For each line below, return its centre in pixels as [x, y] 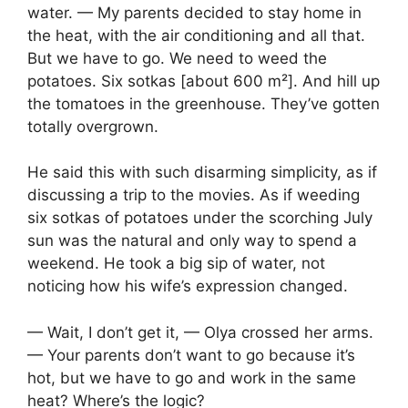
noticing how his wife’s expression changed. [188, 286]
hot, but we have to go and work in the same [192, 377]
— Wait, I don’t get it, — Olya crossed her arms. [200, 332]
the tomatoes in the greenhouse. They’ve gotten [204, 103]
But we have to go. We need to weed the [177, 58]
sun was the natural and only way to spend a [192, 241]
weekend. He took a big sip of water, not [176, 264]
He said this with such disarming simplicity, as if [202, 173]
